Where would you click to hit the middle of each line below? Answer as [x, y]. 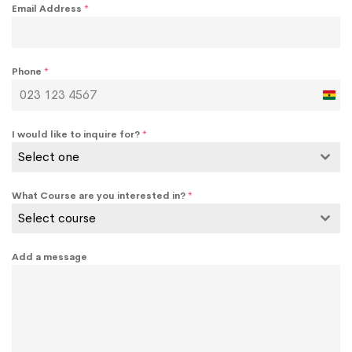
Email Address [48, 9]
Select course [57, 218]
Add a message [49, 257]
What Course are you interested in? [100, 196]
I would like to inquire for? [77, 135]
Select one [49, 157]
